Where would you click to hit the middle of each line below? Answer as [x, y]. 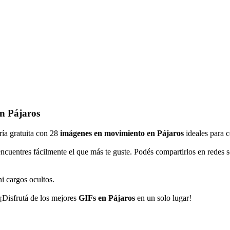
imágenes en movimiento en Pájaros [122, 133]
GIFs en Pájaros [107, 198]
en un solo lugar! [163, 198]
